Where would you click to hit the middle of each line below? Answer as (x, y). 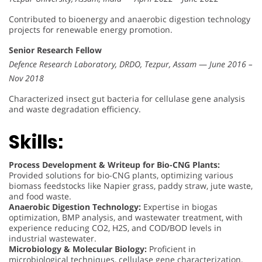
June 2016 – (231, 64)
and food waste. (40, 196)
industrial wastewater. (53, 239)
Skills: (36, 142)
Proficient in (171, 249)
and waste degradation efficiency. (75, 109)
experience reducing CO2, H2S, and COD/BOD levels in (115, 228)
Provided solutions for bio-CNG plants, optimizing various (121, 175)
